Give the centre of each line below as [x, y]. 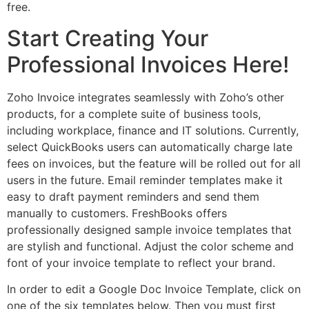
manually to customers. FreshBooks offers [117, 213]
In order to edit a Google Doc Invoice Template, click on [154, 289]
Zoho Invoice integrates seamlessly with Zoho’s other [146, 97]
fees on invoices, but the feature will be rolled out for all [154, 163]
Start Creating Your [108, 38]
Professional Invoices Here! [148, 64]
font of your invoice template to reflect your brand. [141, 262]
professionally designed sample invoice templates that [149, 229]
